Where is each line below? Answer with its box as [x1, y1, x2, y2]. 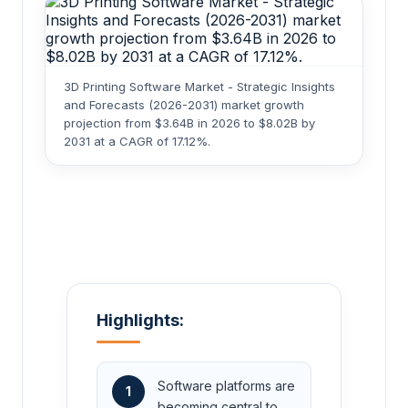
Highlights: [97, 311, 184, 331]
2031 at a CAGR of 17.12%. [64, 134, 210, 149]
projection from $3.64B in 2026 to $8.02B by [64, 116, 315, 131]
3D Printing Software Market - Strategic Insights [64, 79, 335, 95]
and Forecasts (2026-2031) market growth [64, 97, 304, 113]
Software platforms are [158, 378, 295, 394]
